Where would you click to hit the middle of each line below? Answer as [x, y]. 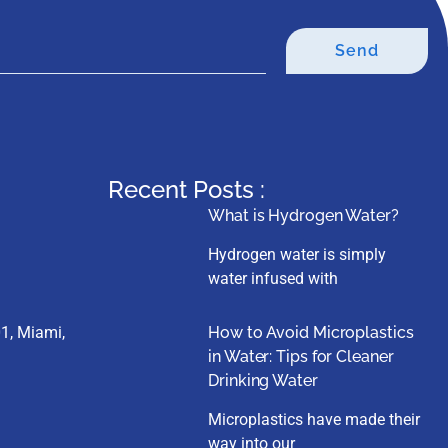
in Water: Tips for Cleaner [301, 357]
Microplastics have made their [314, 420]
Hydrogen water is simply [297, 255]
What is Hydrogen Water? [303, 216]
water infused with [273, 279]
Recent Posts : [187, 190]
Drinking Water [263, 381]
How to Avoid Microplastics [311, 333]
